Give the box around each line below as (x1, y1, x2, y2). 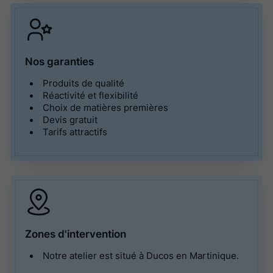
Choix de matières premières (42, 102, 168, 113)
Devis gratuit (42, 114, 97, 126)
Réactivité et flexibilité (42, 90, 138, 101)
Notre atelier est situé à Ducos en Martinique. (42, 250, 239, 261)
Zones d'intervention (25, 227, 127, 240)
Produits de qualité (42, 77, 124, 89)
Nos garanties (25, 54, 94, 68)
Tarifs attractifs (42, 126, 107, 138)
